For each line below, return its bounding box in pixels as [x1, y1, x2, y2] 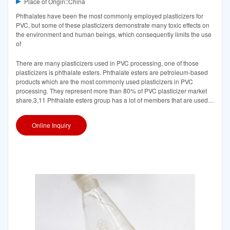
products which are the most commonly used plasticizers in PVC [16, 77, 193, 86]
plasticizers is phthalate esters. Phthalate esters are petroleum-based [16, 68, 208, 77]
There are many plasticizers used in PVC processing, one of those [16, 59, 199, 68]
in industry [16, 105, 45, 114]
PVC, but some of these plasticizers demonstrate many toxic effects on [16, 21, 209, 30]
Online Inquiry [32, 121, 71, 130]
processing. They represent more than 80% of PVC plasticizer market [16, 86, 207, 95]
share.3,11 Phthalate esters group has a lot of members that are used [16, 95, 208, 105]
